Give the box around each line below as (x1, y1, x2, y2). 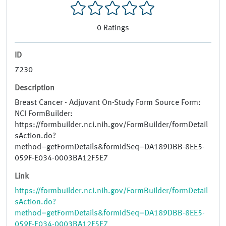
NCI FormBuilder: (15, 110, 73, 119)
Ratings (103, 24, 129, 33)
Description (15, 84, 54, 93)
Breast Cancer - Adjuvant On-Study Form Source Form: (15, 99, 201, 107)
